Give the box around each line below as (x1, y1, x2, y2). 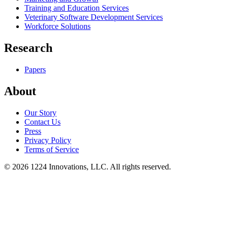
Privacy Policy (24, 135, 71, 145)
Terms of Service (24, 145, 79, 154)
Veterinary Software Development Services (24, 13, 163, 21)
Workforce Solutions (24, 22, 91, 31)
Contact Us (24, 117, 61, 126)
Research (4, 41, 52, 54)
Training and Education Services (24, 4, 129, 12)
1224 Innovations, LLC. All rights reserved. (28, 162, 171, 171)
